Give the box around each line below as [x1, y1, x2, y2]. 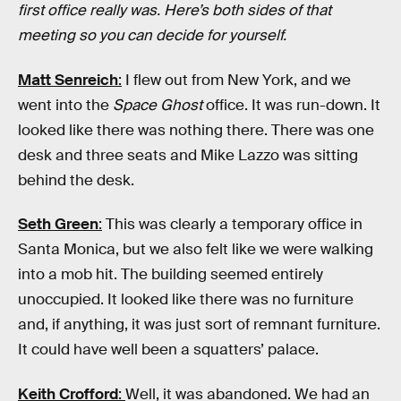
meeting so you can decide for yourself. [18, 26, 286, 46]
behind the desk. [18, 170, 134, 190]
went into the [18, 95, 113, 115]
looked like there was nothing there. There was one [18, 120, 374, 140]
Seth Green [18, 215, 98, 235]
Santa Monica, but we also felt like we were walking [18, 240, 373, 260]
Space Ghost [113, 95, 202, 115]
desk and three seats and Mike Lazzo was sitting [18, 145, 358, 165]
